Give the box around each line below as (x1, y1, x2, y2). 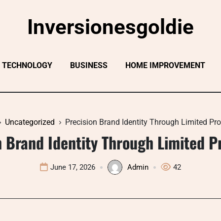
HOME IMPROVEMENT (125, 61, 205, 70)
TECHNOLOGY (2, 61, 52, 70)
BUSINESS (70, 61, 108, 70)
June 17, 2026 (50, 163, 95, 172)
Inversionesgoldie (27, 15, 194, 39)
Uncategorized (5, 117, 55, 127)
